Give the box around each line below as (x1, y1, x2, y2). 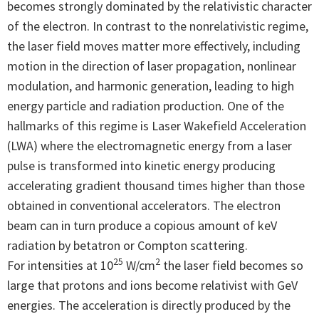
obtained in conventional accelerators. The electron (7, 197, 281, 214)
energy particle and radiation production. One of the (7, 97, 284, 114)
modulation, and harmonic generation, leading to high (7, 77, 294, 94)
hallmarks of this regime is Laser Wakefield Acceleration (7, 117, 306, 134)
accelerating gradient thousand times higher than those (7, 177, 305, 194)
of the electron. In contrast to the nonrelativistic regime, (7, 17, 308, 34)
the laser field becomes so (160, 256, 303, 273)
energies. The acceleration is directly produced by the (7, 296, 291, 313)
